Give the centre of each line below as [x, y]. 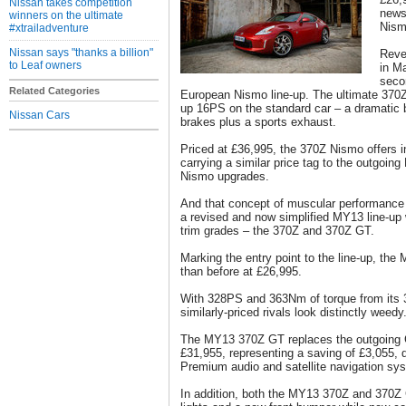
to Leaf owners [45, 65]
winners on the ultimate [66, 15]
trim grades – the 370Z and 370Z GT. [277, 231]
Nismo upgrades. [225, 176]
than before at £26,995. [241, 271]
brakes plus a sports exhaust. [258, 122]
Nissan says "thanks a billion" [81, 53]
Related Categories [54, 91]
